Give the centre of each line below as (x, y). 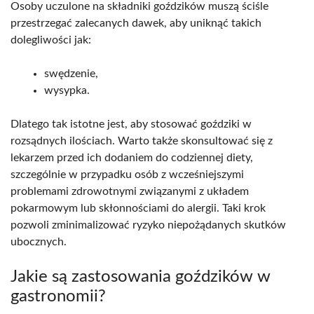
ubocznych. (39, 242)
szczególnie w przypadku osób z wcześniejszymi (127, 175)
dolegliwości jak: (51, 40)
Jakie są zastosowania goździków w (141, 277)
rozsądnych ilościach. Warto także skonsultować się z (142, 141)
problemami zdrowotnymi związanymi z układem (130, 192)
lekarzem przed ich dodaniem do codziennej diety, (132, 158)
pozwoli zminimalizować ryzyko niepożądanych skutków (148, 225)
